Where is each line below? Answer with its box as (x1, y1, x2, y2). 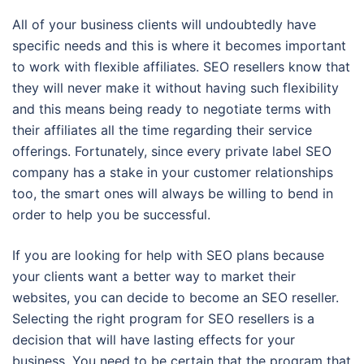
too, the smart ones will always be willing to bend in (12, 185, 333, 202)
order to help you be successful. (12, 206, 210, 223)
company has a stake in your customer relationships (12, 164, 333, 181)
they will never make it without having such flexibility (12, 80, 339, 97)
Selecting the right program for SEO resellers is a (12, 310, 314, 327)
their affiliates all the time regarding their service (12, 122, 312, 139)
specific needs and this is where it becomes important (12, 37, 346, 54)
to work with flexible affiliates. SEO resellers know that (12, 58, 350, 76)
